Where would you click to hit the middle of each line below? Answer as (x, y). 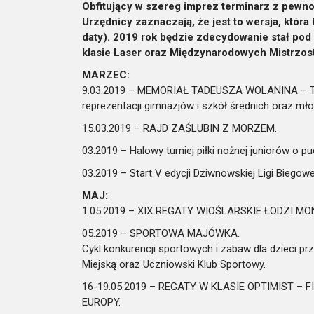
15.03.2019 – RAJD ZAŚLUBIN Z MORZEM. (179, 128)
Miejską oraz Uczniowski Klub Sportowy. (174, 264)
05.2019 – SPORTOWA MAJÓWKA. (161, 233)
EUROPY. (101, 302)
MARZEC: (106, 75)
